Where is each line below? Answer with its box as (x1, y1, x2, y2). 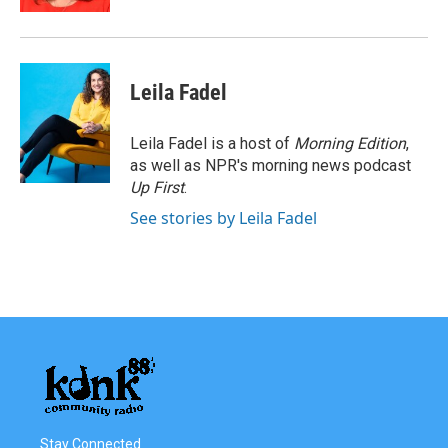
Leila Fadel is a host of (130, 134, 294, 153)
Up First (130, 178, 184, 197)
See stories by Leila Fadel (130, 207, 317, 229)
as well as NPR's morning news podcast (130, 156, 411, 175)
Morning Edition (294, 134, 406, 153)
